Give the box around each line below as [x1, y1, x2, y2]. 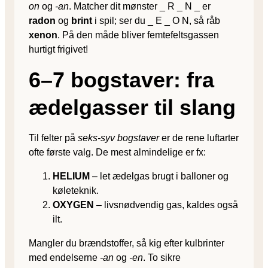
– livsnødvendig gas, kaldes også [94, 199, 238, 210]
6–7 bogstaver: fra [29, 67, 214, 92]
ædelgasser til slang [29, 95, 236, 120]
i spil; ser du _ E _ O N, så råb [92, 15, 220, 26]
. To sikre [143, 252, 181, 263]
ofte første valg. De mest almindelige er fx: [29, 147, 206, 157]
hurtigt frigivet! [29, 44, 88, 54]
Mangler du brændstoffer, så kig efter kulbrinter [29, 237, 224, 248]
